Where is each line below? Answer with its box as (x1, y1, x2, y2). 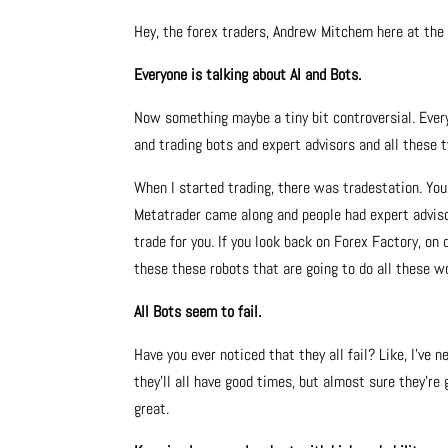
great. (134, 398, 170, 420)
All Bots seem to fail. (134, 301, 262, 323)
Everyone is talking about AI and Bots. (134, 64, 362, 86)
